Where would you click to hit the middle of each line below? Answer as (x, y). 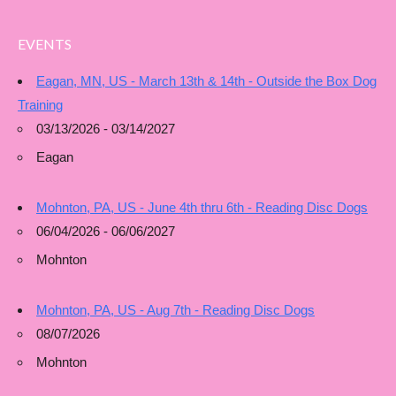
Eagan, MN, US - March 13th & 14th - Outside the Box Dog (206, 81)
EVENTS (45, 44)
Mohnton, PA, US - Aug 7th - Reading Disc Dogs (175, 310)
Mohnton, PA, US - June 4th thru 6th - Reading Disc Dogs (202, 207)
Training (40, 105)
